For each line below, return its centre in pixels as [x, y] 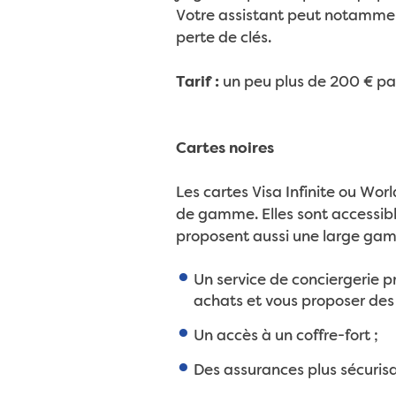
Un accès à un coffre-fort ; [286, 336]
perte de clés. [223, 38]
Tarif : [197, 83]
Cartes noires [225, 149]
